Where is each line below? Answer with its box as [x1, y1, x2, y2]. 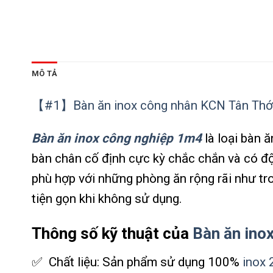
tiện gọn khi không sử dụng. [32, 191, 182, 206]
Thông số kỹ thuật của [32, 224, 193, 243]
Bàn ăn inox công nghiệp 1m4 [32, 130, 202, 146]
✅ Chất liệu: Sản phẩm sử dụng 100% [32, 255, 243, 270]
